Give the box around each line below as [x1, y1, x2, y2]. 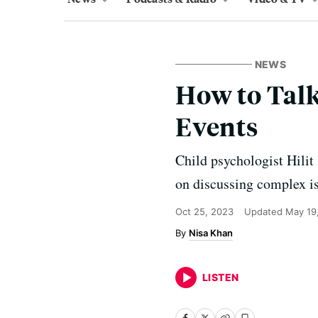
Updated [244, 206, 285, 217]
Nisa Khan [189, 227, 233, 238]
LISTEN [202, 271, 239, 283]
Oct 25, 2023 [175, 206, 234, 217]
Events [175, 110, 258, 142]
